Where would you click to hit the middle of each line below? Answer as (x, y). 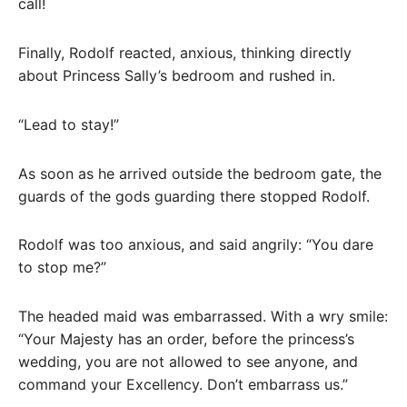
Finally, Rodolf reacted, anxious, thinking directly (185, 53)
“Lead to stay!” (69, 124)
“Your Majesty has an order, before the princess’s (186, 339)
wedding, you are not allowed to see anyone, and (188, 362)
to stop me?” (62, 268)
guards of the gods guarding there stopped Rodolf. (194, 196)
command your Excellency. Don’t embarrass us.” (183, 385)
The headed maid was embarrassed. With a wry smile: (203, 317)
